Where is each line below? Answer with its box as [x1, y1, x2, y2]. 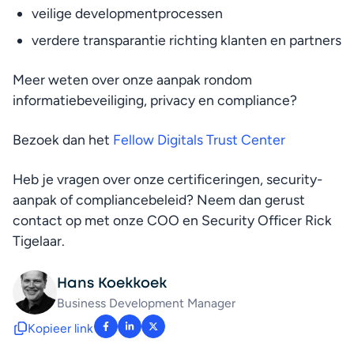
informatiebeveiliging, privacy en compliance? [13, 92, 297, 108]
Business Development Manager [57, 295, 235, 311]
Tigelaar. [13, 232, 65, 249]
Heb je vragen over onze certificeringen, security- [13, 171, 322, 187]
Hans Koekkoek [57, 273, 167, 292]
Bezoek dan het [13, 131, 113, 148]
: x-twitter [152, 326, 214, 344]
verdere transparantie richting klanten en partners [32, 32, 341, 48]
